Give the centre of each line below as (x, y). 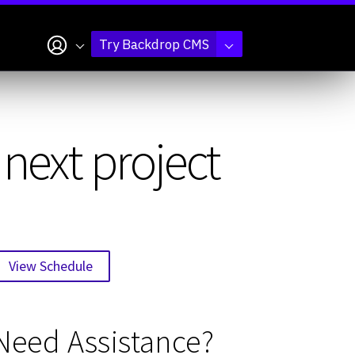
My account (79, 37)
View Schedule (50, 265)
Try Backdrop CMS (154, 44)
